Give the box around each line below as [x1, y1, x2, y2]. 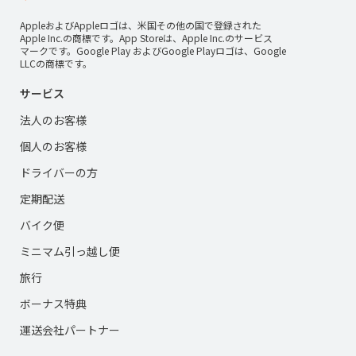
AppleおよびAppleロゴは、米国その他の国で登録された [20, 18, 261, 33]
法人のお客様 [20, 112, 87, 129]
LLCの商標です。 [20, 56, 92, 71]
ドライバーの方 [20, 164, 98, 181]
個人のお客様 [20, 138, 87, 155]
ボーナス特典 [20, 296, 87, 312]
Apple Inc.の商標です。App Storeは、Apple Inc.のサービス [20, 31, 273, 45]
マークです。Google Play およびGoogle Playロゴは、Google [20, 44, 286, 58]
